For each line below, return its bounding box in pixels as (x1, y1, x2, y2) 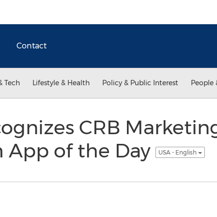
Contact (16, 41, 46, 50)
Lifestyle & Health (32, 78, 90, 87)
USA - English (158, 148, 198, 156)
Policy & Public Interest (102, 78, 178, 87)
